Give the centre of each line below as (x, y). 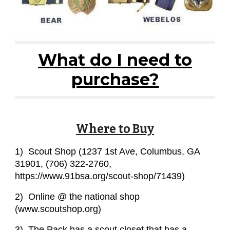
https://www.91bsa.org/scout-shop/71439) (100, 176)
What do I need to (115, 60)
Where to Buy (115, 129)
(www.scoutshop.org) (60, 209)
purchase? (115, 79)
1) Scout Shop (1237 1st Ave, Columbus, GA (108, 151)
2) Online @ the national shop (78, 196)
